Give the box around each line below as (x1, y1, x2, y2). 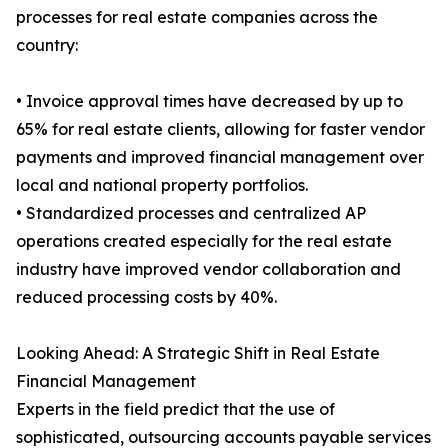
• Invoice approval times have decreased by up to (16, 91, 403, 112)
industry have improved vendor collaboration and (16, 259, 401, 280)
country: (16, 35, 78, 56)
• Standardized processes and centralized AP (16, 203, 366, 224)
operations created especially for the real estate (16, 231, 392, 252)
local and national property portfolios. (16, 175, 308, 196)
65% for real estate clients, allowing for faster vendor (16, 119, 425, 140)
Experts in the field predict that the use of (16, 399, 335, 420)
